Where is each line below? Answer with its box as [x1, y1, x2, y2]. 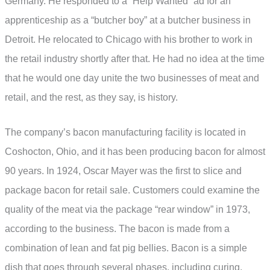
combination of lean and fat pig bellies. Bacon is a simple [5, 242, 247, 253]
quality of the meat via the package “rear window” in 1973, [5, 204, 250, 215]
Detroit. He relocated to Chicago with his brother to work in [5, 34, 253, 45]
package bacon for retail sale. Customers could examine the [5, 184, 260, 195]
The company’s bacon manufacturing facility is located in [5, 127, 246, 137]
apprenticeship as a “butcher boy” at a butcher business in [5, 15, 251, 26]
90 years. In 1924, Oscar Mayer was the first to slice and [5, 165, 242, 176]
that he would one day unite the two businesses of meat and [5, 73, 259, 84]
